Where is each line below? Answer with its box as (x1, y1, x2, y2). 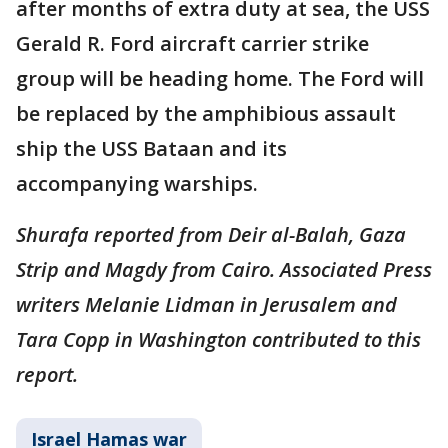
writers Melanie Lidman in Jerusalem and (16, 290, 397, 318)
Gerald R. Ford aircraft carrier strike (16, 29, 369, 57)
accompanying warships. (16, 169, 258, 197)
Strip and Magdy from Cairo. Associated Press (16, 255, 432, 283)
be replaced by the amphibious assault (16, 99, 396, 127)
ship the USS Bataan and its (16, 134, 287, 162)
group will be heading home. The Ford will (16, 64, 424, 92)
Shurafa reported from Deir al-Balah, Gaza (16, 220, 406, 248)
